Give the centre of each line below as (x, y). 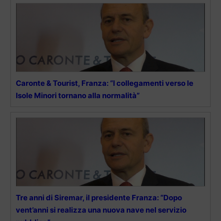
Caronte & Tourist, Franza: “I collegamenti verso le (105, 83)
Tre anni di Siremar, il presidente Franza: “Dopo (99, 197)
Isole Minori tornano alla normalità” (78, 95)
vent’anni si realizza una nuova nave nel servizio (101, 210)
